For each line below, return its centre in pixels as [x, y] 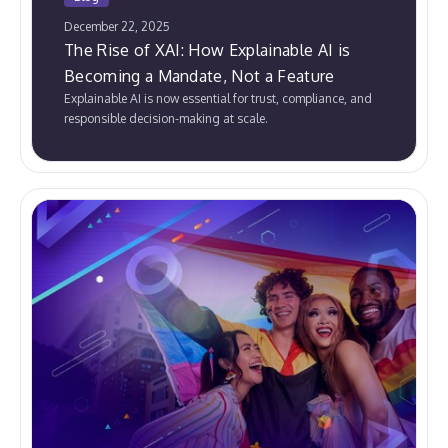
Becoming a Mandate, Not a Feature [199, 76]
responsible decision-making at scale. [166, 119]
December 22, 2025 [117, 27]
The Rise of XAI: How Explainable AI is [207, 50]
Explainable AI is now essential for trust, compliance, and [218, 99]
